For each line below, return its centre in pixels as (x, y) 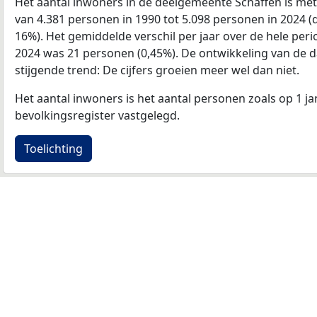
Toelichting (53, 148)
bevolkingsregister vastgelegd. (97, 115)
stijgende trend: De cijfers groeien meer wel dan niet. (157, 70)
